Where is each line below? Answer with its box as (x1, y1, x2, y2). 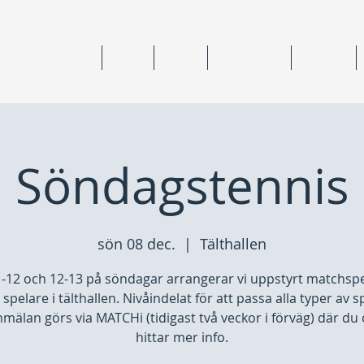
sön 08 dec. (97, 234, 175, 253)
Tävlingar (304, 51, 344, 63)
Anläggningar (220, 51, 279, 63)
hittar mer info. (136, 328, 228, 346)
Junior (115, 51, 141, 63)
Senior (167, 51, 195, 63)
